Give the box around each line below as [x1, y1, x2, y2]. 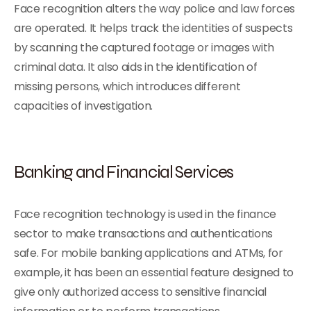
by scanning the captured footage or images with [14, 40, 274, 56]
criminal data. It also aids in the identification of [14, 59, 258, 75]
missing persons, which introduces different [14, 78, 241, 94]
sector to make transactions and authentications [14, 226, 273, 242]
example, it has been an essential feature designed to [14, 264, 294, 280]
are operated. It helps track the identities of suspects [14, 20, 293, 36]
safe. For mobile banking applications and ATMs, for [14, 245, 283, 261]
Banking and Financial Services [14, 160, 233, 183]
